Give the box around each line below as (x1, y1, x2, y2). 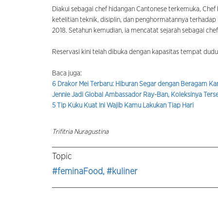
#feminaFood (52, 167, 103, 177)
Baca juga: (52, 70, 82, 77)
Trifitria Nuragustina (52, 128, 109, 136)
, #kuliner (103, 167, 137, 177)
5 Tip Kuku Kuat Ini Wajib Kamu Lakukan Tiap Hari (52, 102, 194, 109)
